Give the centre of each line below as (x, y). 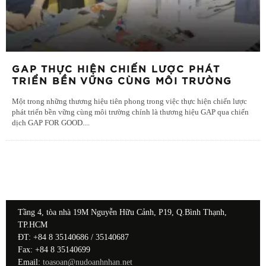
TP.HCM (33, 224)
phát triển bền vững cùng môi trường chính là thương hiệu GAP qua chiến (130, 112)
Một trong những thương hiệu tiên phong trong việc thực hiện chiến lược (129, 101)
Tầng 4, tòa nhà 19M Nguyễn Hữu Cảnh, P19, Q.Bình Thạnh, (122, 212)
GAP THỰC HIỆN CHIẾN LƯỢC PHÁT (116, 69)
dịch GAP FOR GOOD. (48, 123)
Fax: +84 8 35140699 (54, 249)
